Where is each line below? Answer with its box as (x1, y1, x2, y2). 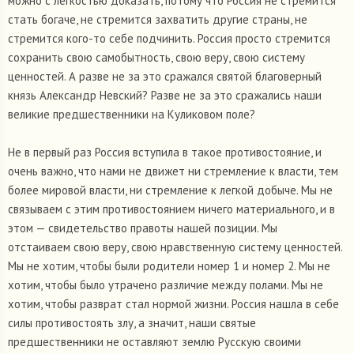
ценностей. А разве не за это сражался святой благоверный (8, 69, 322, 85)
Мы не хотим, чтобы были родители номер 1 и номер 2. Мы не (8, 258, 330, 274)
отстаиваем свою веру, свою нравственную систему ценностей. (8, 239, 342, 255)
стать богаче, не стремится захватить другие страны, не (8, 12, 307, 28)
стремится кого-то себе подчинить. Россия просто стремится (8, 31, 330, 47)
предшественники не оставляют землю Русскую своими (8, 334, 301, 350)
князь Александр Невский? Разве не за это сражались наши (8, 88, 322, 104)
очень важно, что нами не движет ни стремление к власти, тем (8, 164, 338, 179)
